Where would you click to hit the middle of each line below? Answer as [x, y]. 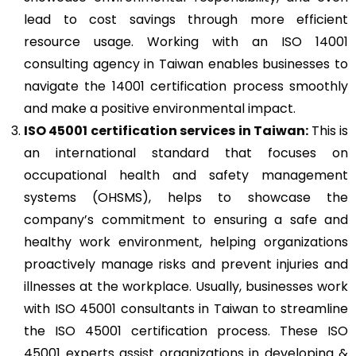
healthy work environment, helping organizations [186, 242]
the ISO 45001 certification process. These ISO [186, 331]
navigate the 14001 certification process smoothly [186, 86]
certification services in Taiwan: [199, 130]
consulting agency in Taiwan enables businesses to [186, 64]
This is [328, 130]
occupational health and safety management [186, 175]
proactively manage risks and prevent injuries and [186, 264]
